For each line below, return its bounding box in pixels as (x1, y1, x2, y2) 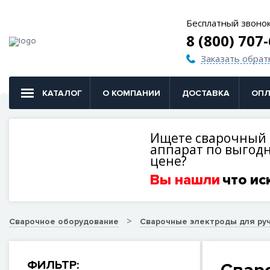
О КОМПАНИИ (102, 88, 160, 98)
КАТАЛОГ (42, 88, 82, 98)
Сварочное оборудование (9, 216, 119, 227)
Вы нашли (150, 171, 220, 189)
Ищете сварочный (150, 130, 266, 146)
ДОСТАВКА (182, 88, 230, 98)
